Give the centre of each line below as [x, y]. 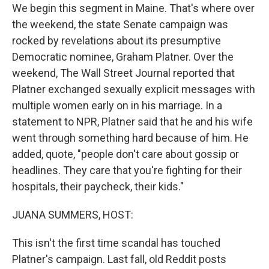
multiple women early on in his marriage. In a [117, 105]
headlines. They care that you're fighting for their [127, 170]
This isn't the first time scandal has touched [116, 243]
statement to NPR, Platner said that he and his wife [132, 122]
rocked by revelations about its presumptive [116, 41]
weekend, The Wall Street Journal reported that [123, 73]
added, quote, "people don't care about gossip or [125, 154]
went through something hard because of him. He [130, 138]
